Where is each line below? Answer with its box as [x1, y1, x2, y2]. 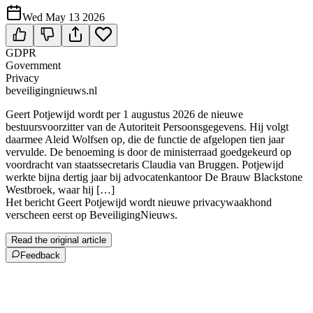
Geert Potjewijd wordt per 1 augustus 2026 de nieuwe [6, 108, 243, 120]
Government [6, 59, 61, 71]
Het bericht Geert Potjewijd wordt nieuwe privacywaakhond [6, 196, 272, 208]
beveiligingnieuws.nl [6, 85, 97, 96]
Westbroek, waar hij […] [6, 184, 115, 196]
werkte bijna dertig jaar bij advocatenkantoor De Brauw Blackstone [6, 171, 303, 183]
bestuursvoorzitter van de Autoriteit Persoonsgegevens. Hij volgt [6, 121, 289, 133]
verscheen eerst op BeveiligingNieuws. [6, 209, 177, 221]
